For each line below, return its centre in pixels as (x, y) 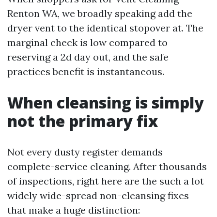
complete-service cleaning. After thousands (107, 167)
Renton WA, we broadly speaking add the (100, 14)
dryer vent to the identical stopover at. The (105, 28)
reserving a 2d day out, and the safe (88, 57)
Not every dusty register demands (85, 152)
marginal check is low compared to (87, 43)
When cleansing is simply (106, 103)
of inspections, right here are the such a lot (106, 181)
